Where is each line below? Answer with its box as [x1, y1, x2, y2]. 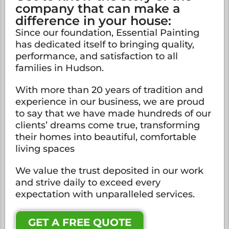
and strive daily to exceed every [15, 177, 161, 189]
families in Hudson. [15, 62, 104, 74]
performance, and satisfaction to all [15, 51, 178, 62]
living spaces [15, 143, 75, 155]
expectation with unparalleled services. [15, 189, 195, 200]
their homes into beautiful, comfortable [15, 131, 196, 143]
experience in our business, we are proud [15, 96, 204, 108]
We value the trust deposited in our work [15, 165, 203, 177]
